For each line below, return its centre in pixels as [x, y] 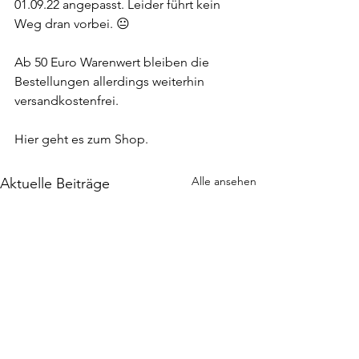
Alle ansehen [224, 181]
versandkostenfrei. [67, 101]
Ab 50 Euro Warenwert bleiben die [113, 62]
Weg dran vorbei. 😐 [72, 24]
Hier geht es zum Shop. [81, 139]
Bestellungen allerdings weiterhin [111, 81]
